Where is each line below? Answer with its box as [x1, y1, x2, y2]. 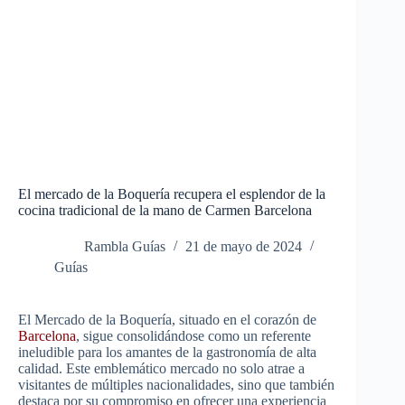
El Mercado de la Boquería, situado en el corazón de [18, 312, 316, 328]
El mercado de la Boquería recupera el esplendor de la [18, 186, 325, 202]
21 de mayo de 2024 [185, 239, 302, 255]
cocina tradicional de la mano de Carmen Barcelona [18, 202, 312, 219]
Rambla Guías [84, 239, 165, 255]
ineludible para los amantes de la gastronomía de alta [18, 344, 316, 361]
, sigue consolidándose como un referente [76, 328, 311, 344]
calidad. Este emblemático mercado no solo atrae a [18, 361, 305, 377]
